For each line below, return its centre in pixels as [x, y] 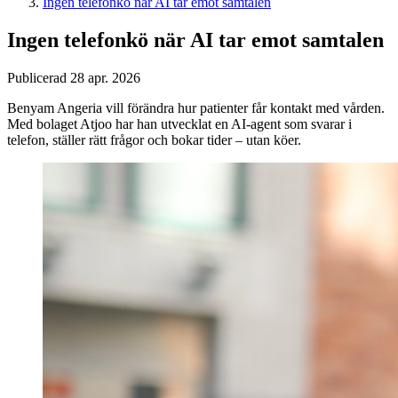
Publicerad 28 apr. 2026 [74, 77]
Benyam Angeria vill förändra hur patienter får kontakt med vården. [196, 107]
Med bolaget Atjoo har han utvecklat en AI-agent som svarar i [179, 123]
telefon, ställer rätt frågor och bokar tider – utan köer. [154, 139]
